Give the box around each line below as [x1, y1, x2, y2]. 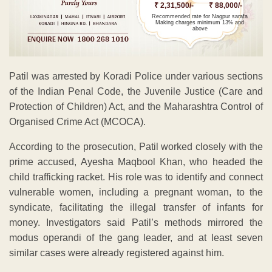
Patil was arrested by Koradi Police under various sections [9, 70, 263, 81]
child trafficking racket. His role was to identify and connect [9, 171, 263, 182]
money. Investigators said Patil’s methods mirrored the [9, 217, 263, 228]
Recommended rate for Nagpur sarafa [152, 13, 248, 20]
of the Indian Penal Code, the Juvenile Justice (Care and [9, 86, 263, 97]
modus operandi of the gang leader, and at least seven [9, 232, 263, 243]
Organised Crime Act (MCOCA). [9, 116, 146, 127]
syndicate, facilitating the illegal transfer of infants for [9, 202, 263, 212]
